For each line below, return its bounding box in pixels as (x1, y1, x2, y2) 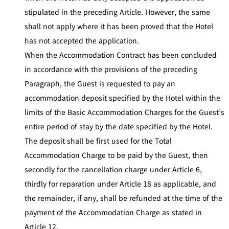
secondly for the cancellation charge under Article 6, (25, 164, 202, 174)
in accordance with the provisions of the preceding (25, 63, 197, 74)
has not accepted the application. (25, 35, 139, 45)
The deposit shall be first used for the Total (25, 135, 172, 146)
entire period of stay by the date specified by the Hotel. (25, 121, 213, 131)
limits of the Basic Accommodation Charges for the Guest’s (25, 106, 224, 117)
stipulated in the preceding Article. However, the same (25, 6, 210, 17)
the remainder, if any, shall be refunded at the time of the (25, 192, 222, 203)
